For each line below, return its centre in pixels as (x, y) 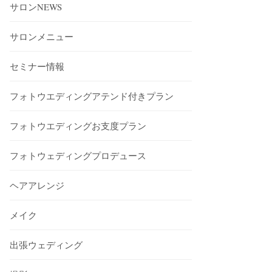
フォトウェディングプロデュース (78, 155)
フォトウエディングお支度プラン (78, 125)
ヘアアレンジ (37, 185)
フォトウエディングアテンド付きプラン (92, 96)
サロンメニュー (42, 36)
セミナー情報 (37, 66)
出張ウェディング (46, 244)
